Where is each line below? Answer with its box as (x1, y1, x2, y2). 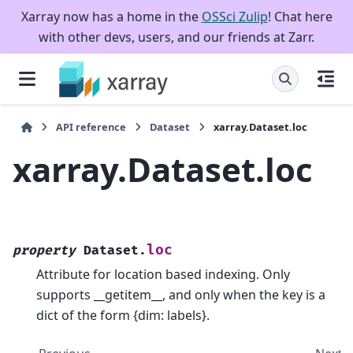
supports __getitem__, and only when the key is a (36, 286, 325, 304)
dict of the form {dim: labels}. (36, 307, 210, 325)
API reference (56, 120, 127, 134)
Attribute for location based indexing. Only (36, 266, 290, 284)
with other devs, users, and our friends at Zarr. (39, 28, 314, 46)
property (13, 243, 76, 259)
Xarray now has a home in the (20, 8, 202, 25)
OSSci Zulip (201, 8, 268, 25)
